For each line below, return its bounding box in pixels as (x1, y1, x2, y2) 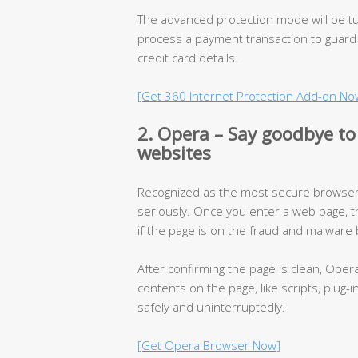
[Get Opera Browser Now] (137, 336, 280, 353)
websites (137, 140, 211, 165)
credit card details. (137, 49, 238, 66)
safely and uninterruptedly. (137, 298, 285, 315)
